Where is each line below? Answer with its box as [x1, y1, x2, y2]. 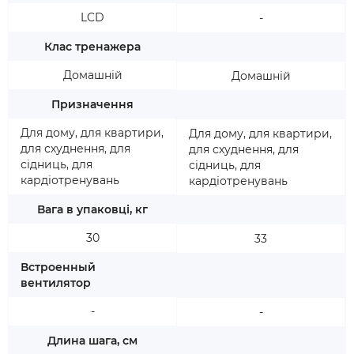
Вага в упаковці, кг [37, 202, 148, 217]
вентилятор [21, 276, 91, 290]
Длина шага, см [47, 333, 137, 348]
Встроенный [21, 260, 96, 274]
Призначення [51, 97, 134, 111]
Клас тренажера [44, 40, 141, 54]
